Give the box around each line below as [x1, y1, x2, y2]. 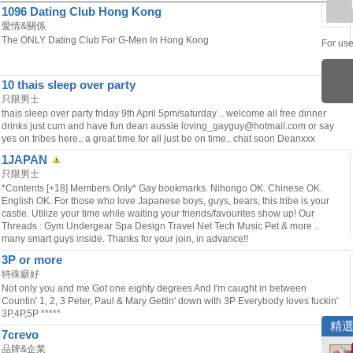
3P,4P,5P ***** [2, 308, 61, 319]
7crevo [2, 329, 39, 341]
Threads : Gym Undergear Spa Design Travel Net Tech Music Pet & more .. [2, 221, 319, 232]
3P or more [2, 254, 62, 266]
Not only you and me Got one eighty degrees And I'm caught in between [2, 283, 307, 294]
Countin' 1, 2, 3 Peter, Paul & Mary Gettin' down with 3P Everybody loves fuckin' [2, 295, 338, 307]
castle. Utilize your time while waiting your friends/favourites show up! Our [2, 208, 314, 219]
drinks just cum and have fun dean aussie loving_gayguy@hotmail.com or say [2, 121, 334, 132]
